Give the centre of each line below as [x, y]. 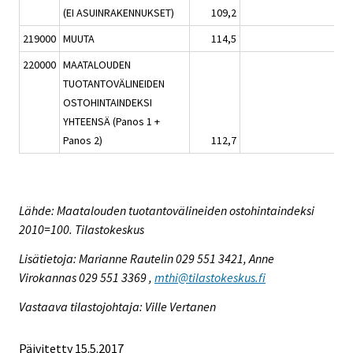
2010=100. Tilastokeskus [82, 230]
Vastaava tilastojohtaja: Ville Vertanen [117, 306]
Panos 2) [83, 141]
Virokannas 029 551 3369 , [87, 277]
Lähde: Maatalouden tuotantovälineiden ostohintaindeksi [167, 211]
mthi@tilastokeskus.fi [210, 277]
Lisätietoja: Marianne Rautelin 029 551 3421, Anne [147, 258]
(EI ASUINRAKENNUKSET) [119, 13]
